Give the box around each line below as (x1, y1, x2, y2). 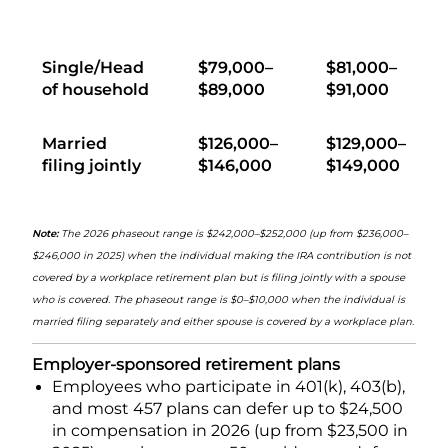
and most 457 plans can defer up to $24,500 (52, 398, 403, 418)
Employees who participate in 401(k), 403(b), (52, 376, 405, 396)
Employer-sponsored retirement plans (32, 354, 340, 374)
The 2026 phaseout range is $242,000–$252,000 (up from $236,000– (61, 226, 408, 240)
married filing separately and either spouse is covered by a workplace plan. (32, 314, 414, 328)
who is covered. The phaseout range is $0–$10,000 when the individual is (32, 292, 405, 306)
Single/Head (42, 57, 144, 77)
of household (42, 79, 149, 99)
